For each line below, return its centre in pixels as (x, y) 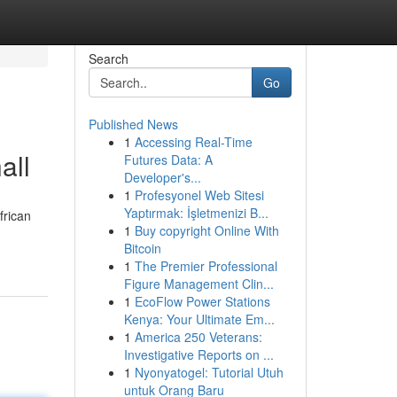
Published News (133, 124)
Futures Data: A (168, 160)
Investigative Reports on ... (198, 354)
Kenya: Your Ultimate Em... (199, 319)
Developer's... (162, 177)
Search (108, 58)
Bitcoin (142, 248)
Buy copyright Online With (206, 230)
